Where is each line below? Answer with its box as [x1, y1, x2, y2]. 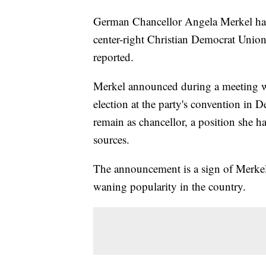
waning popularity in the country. [93, 179, 246, 194]
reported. [93, 49, 134, 65]
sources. [93, 132, 129, 147]
